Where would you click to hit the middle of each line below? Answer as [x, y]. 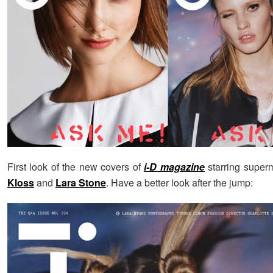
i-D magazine [174, 167]
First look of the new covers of [74, 167]
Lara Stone [81, 183]
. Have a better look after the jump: [179, 183]
